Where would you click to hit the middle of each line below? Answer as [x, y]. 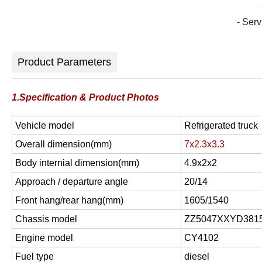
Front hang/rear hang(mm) [69, 200]
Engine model [44, 237]
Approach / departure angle [72, 181]
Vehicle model [45, 125]
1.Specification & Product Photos [85, 97]
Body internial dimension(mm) [77, 163]
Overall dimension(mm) [63, 144]
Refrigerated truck [221, 125]
